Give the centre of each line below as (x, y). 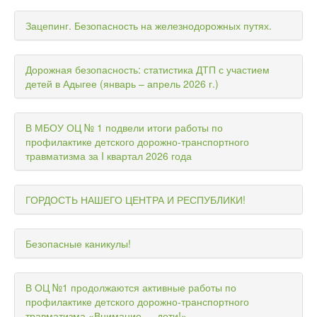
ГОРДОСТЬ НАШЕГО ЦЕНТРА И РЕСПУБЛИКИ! (136, 200)
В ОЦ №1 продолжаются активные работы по (131, 288)
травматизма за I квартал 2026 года (109, 156)
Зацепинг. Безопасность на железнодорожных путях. (149, 26)
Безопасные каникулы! (78, 244)
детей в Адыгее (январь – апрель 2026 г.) (122, 84)
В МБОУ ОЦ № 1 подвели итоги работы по (124, 128)
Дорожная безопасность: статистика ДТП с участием (148, 70)
